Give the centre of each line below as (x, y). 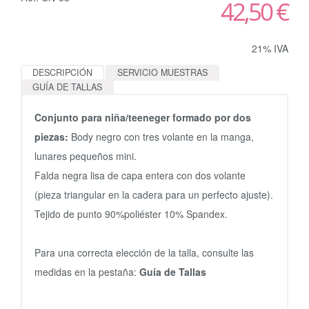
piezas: (53, 136)
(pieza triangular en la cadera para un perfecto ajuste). (154, 194)
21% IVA (270, 48)
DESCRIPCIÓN (62, 72)
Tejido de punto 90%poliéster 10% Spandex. (131, 213)
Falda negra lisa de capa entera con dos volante (140, 175)
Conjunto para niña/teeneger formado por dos (143, 117)
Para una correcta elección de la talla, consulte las (144, 252)
